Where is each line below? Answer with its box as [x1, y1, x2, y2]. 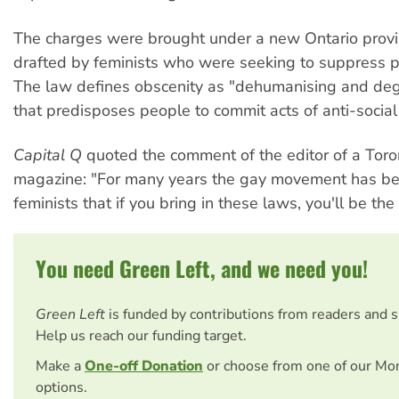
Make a [36, 356, 85, 377]
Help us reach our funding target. [36, 326, 247, 346]
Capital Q [13, 144, 82, 167]
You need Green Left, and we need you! [36, 252, 368, 285]
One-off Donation [85, 356, 203, 377]
